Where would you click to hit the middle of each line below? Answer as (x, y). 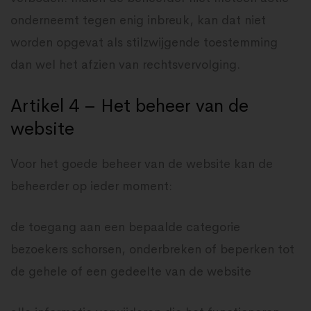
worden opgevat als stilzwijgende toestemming (144, 42)
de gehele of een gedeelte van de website (131, 271)
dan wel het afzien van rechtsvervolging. (125, 65)
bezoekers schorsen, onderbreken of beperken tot (152, 249)
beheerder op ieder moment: (91, 186)
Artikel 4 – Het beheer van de (129, 106)
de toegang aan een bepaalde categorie (125, 227)
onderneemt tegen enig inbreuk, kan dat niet (138, 20)
